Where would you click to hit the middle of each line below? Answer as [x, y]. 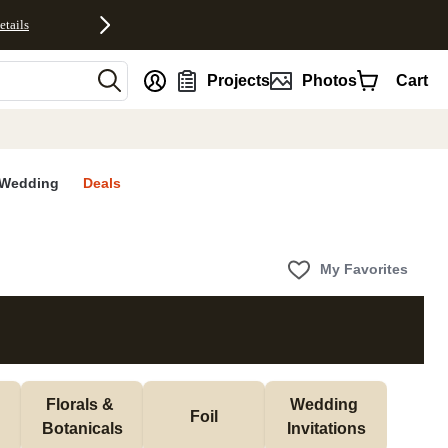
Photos [329, 80]
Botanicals [82, 429]
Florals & [80, 405]
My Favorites [364, 269]
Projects [239, 80]
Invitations [326, 429]
